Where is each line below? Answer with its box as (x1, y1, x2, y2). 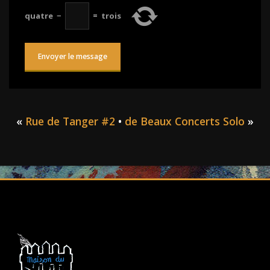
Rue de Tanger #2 (25, 113, 115, 128)
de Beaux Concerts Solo (125, 113, 245, 128)
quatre (25, 10, 53, 21)
